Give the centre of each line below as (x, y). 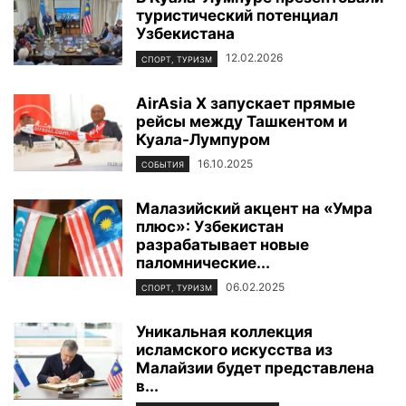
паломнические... (203, 262)
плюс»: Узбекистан (210, 226)
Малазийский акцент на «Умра (254, 208)
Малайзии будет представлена (255, 367)
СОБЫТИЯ (163, 164)
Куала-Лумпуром (203, 139)
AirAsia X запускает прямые (246, 103)
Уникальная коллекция (224, 331)
